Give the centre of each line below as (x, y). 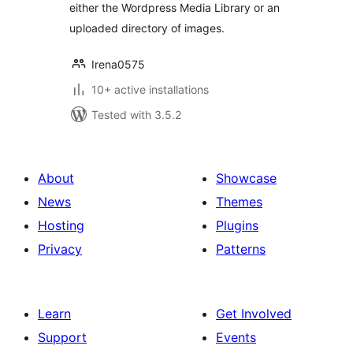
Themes (239, 202)
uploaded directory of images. (147, 28)
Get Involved (254, 314)
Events (236, 337)
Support (62, 337)
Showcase (246, 178)
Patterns (241, 249)
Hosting (61, 225)
